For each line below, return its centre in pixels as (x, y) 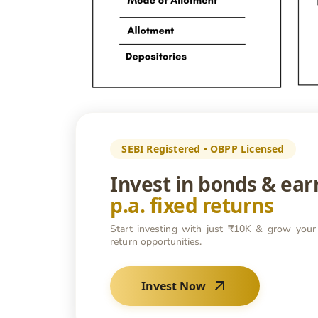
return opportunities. (156, 241)
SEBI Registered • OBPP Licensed (203, 148)
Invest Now (177, 286)
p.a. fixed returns (192, 205)
